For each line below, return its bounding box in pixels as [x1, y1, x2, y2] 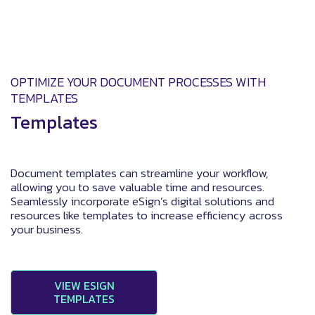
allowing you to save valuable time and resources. [11, 177, 264, 196]
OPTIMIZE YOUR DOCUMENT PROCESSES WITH [11, 72, 266, 91]
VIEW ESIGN [53, 276, 115, 294]
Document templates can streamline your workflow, [11, 163, 268, 182]
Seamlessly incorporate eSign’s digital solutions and [11, 191, 274, 210]
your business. [11, 219, 83, 238]
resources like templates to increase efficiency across [11, 205, 283, 224]
